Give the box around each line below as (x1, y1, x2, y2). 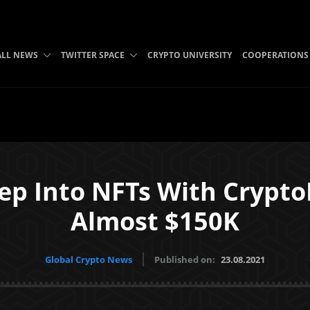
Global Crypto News (45, 253, 132, 266)
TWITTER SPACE (60, 49, 125, 61)
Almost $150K (71, 204, 239, 238)
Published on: (154, 253, 217, 266)
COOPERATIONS (241, 49, 309, 61)
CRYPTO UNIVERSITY (147, 49, 232, 61)
